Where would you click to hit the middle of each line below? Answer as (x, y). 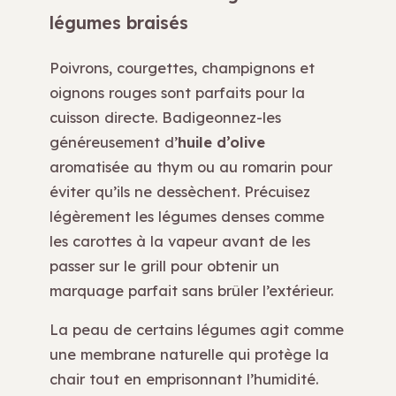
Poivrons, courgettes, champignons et (182, 67)
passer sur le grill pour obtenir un (164, 265)
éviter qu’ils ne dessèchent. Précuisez (180, 191)
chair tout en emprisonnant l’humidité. (184, 379)
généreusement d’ (114, 141)
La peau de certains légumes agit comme (197, 330)
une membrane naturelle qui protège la (189, 354)
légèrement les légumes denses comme (187, 216)
